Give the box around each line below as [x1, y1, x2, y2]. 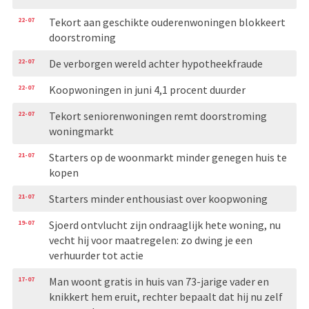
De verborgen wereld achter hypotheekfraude [48, 56, 263, 70]
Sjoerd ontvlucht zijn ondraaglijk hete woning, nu [48, 217, 281, 232]
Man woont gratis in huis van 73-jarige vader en [48, 274, 269, 288]
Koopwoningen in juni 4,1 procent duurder [48, 82, 246, 97]
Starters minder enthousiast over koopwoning [48, 191, 268, 206]
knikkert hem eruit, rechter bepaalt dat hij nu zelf [48, 289, 283, 303]
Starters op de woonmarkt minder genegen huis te [48, 150, 287, 164]
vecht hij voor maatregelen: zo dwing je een [48, 232, 252, 247]
